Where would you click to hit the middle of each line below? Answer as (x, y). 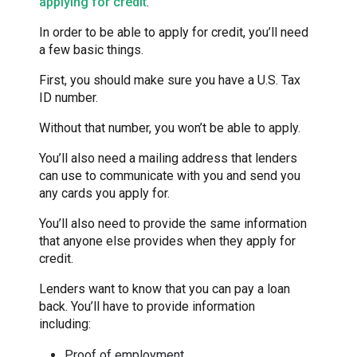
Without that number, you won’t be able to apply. (170, 128)
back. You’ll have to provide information (147, 307)
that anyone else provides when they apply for (167, 241)
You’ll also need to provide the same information (173, 224)
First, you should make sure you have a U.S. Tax (170, 80)
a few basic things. (91, 50)
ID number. (69, 98)
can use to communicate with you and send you (170, 176)
